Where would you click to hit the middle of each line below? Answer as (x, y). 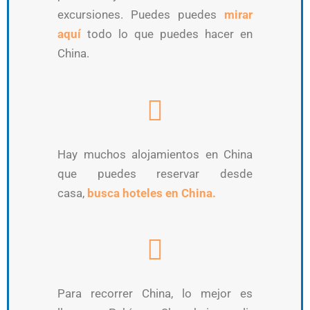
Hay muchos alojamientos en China (155, 154)
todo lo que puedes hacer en (167, 34)
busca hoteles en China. (152, 193)
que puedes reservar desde (155, 173)
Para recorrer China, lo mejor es (155, 294)
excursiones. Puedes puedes (141, 14)
